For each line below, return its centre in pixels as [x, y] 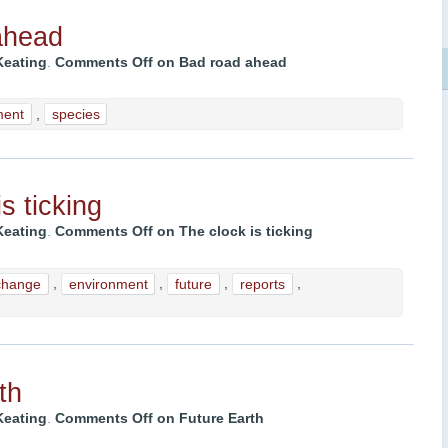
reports [262, 284]
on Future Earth [208, 419]
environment [108, 284]
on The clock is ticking [232, 232]
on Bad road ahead [219, 62]
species [75, 114]
